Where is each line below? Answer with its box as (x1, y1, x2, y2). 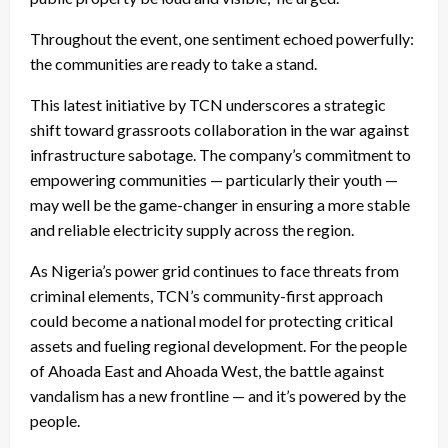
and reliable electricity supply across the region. (30, 219, 354, 239)
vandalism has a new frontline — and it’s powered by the (30, 385, 406, 405)
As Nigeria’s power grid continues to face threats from (30, 260, 399, 280)
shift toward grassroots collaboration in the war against (30, 119, 409, 139)
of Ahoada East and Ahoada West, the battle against (30, 360, 384, 380)
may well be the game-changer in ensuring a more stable (30, 194, 410, 214)
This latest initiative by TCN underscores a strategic (30, 94, 386, 114)
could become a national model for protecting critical (30, 310, 393, 330)
